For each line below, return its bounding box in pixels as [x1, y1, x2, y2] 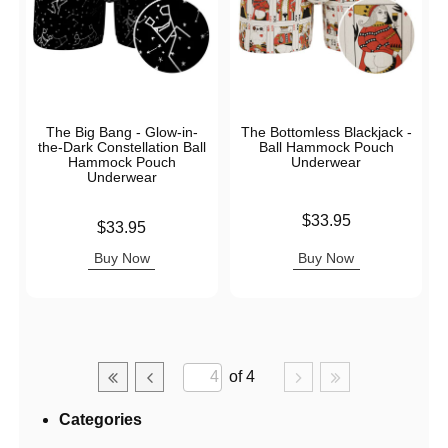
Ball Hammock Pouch [258, 139, 394, 156]
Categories [59, 411, 143, 429]
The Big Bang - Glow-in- [45, 124, 198, 141]
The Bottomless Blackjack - [240, 124, 412, 141]
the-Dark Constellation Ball [37, 139, 206, 156]
